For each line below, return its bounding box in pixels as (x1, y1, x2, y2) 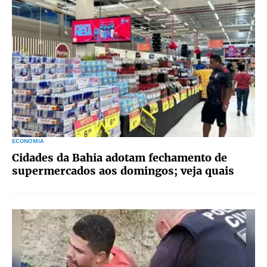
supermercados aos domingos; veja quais (12, 164, 234, 178)
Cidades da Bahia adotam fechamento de (12, 151, 227, 164)
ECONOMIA (12, 138, 44, 144)
